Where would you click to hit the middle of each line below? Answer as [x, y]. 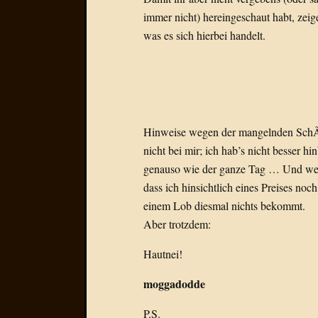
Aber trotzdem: [177, 224]
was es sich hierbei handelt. [204, 35]
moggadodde [174, 284]
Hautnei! [163, 254]
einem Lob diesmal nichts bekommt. [224, 205]
